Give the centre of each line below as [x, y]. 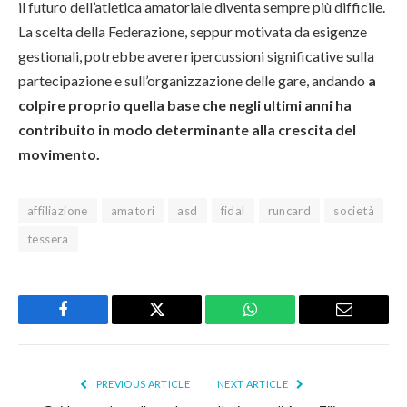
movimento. [59, 154]
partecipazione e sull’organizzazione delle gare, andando [193, 81]
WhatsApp [284, 323]
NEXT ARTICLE [254, 384]
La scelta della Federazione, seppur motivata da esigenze [193, 32]
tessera [48, 239]
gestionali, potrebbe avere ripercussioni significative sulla [196, 56]
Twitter [179, 323]
